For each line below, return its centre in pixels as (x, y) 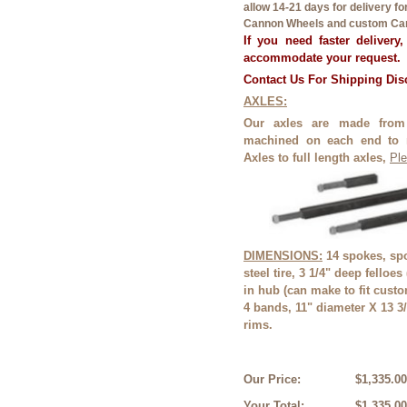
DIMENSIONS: (283, 256)
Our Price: (272, 379)
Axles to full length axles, (317, 158)
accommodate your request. (322, 58)
